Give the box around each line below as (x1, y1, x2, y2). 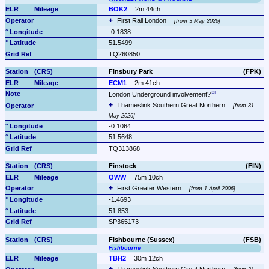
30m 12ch (134, 255, 163, 262)
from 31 (235, 103, 255, 109)
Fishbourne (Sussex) (108, 235, 175, 243)
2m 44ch (135, 5, 161, 13)
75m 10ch (134, 173, 163, 181)
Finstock (108, 162, 136, 169)
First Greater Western (116, 184, 183, 192)
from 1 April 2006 (191, 185, 234, 192)
